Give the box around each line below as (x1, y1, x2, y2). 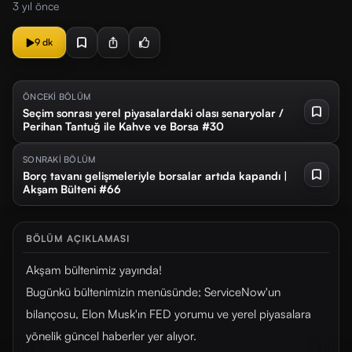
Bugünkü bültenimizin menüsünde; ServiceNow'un (26, 284, 280, 299)
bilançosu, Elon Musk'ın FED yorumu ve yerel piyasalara (26, 306, 311, 321)
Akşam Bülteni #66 (23, 182, 121, 196)
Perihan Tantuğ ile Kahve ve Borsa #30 (23, 119, 224, 133)
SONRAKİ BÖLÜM (23, 154, 96, 165)
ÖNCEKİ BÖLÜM (23, 91, 91, 102)
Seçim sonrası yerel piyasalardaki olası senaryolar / (23, 106, 284, 119)
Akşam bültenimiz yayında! (26, 262, 162, 277)
